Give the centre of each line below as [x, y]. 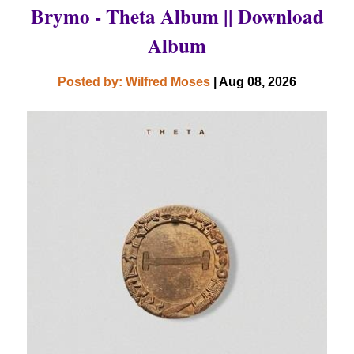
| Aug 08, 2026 [255, 82]
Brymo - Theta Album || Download [177, 17]
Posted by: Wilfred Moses [136, 82]
